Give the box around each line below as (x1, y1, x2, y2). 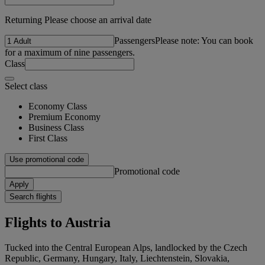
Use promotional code (9, 154, 84, 164)
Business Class (28, 122, 84, 132)
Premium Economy (28, 111, 101, 122)
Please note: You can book (155, 35, 253, 46)
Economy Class (28, 101, 87, 111)
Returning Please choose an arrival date (5, 14, 151, 25)
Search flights (9, 192, 57, 201)
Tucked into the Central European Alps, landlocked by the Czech (5, 242, 247, 253)
